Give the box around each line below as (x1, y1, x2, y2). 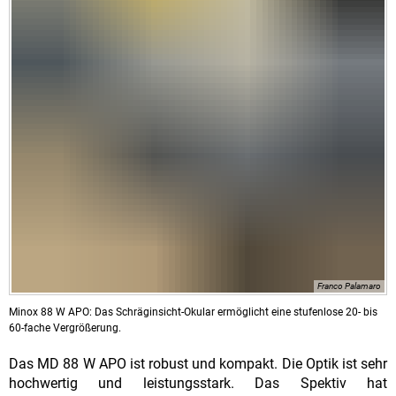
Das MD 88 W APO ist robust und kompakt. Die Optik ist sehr (9, 355, 387, 373)
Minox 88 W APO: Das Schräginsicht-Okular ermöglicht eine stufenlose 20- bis (9, 306, 377, 319)
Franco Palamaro (317, 281, 381, 292)
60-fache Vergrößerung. (9, 322, 121, 335)
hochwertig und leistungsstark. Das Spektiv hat (9, 375, 387, 392)
